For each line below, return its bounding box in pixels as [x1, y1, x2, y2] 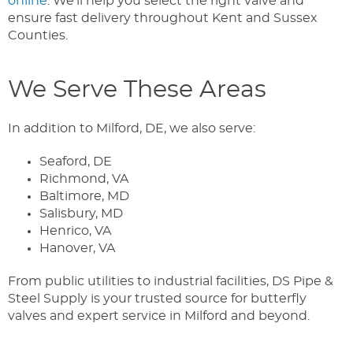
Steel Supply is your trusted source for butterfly [8, 292, 307, 306]
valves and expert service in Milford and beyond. [8, 310, 310, 323]
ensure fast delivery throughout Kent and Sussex [8, 12, 318, 25]
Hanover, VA [39, 242, 115, 255]
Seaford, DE [39, 155, 112, 169]
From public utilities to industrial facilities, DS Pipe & [8, 275, 333, 288]
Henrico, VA [39, 225, 111, 238]
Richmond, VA [39, 173, 128, 186]
